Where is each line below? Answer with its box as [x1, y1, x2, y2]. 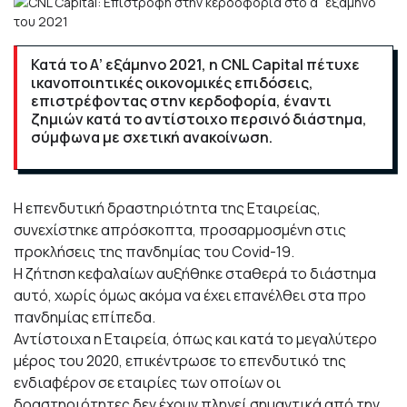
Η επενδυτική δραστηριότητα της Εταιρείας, [14, 198, 321, 218]
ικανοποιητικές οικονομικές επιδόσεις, [31, 73, 313, 93]
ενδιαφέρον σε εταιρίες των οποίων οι [14, 372, 281, 392]
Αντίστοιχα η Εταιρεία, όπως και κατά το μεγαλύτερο [14, 329, 377, 349]
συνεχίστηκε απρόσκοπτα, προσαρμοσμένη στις [14, 220, 346, 240]
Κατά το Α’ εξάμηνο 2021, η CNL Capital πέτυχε [31, 55, 360, 74]
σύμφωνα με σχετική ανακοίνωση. [31, 127, 273, 147]
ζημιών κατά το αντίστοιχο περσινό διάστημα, [31, 109, 367, 129]
